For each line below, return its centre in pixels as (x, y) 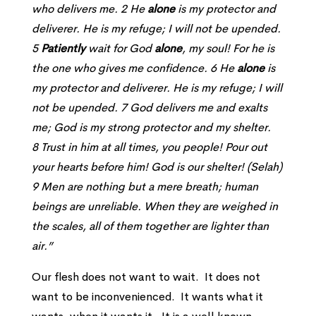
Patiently (63, 48)
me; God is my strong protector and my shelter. (151, 127)
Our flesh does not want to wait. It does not (146, 277)
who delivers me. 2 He (89, 9)
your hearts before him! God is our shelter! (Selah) (157, 167)
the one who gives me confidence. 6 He (134, 68)
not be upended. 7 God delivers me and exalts (149, 108)
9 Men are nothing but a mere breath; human (145, 187)
